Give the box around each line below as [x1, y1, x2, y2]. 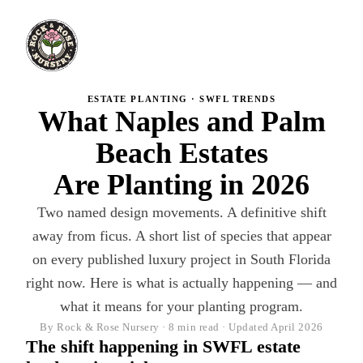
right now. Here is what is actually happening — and [26, 275, 337, 291]
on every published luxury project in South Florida [32, 251, 331, 267]
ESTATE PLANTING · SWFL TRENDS [87, 94, 276, 104]
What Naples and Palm [37, 105, 326, 138]
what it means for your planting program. [60, 298, 303, 314]
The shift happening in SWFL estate [26, 336, 301, 357]
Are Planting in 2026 [53, 169, 310, 201]
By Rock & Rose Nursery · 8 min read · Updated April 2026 [40, 321, 323, 333]
